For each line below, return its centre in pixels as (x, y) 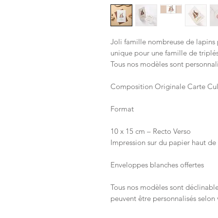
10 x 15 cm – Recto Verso (151, 131)
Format (122, 109)
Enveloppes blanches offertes (157, 165)
